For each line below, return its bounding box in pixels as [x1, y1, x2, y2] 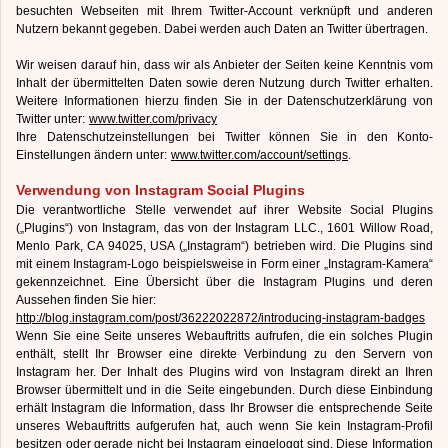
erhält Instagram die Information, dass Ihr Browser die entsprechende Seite [16, 400, 433, 416]
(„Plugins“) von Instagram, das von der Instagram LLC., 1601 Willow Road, [16, 220, 433, 236]
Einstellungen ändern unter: [16, 147, 167, 163]
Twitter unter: [16, 111, 85, 127]
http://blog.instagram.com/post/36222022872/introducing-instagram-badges [16, 310, 425, 326]
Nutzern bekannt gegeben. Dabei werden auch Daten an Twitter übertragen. [16, 21, 428, 37]
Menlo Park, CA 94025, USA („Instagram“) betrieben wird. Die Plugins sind [16, 238, 433, 254]
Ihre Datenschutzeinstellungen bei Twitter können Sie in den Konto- [16, 129, 433, 145]
